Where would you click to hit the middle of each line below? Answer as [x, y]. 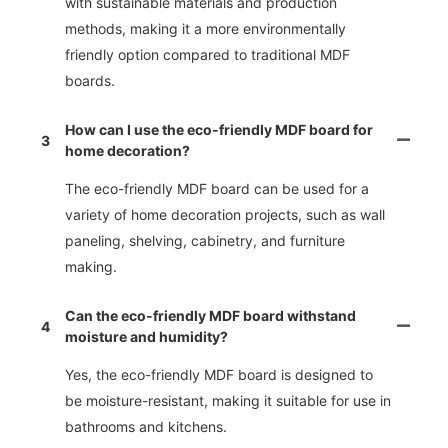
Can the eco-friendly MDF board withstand [210, 315]
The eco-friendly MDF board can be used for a [217, 188]
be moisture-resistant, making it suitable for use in [228, 400]
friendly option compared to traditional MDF [207, 54]
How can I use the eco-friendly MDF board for [219, 129]
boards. [90, 80]
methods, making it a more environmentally [205, 28]
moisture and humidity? [146, 336]
